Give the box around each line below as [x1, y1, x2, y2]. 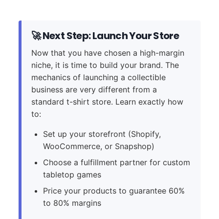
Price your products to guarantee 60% [43, 185, 185, 196]
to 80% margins [43, 197, 101, 208]
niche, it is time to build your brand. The [31, 60, 179, 70]
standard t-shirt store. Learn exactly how [31, 96, 183, 107]
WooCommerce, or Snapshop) [43, 141, 154, 151]
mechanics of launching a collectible [31, 72, 166, 82]
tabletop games [43, 169, 101, 179]
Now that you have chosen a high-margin [31, 47, 184, 58]
